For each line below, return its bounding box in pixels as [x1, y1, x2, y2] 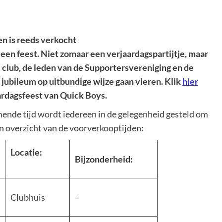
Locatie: [10, 147, 64, 158]
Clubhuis [10, 192, 45, 203]
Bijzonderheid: [75, 154, 152, 165]
